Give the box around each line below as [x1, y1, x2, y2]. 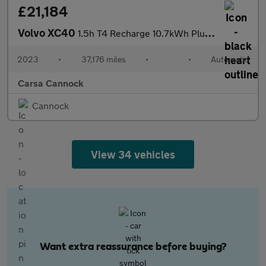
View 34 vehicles [90, 148, 176, 161]
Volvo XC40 [18, 26, 78, 39]
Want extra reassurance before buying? [39, 242, 227, 252]
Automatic [210, 54, 249, 64]
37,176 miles [81, 54, 126, 64]
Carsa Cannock [18, 77, 84, 88]
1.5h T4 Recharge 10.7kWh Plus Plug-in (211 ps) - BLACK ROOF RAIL [78, 27, 205, 39]
